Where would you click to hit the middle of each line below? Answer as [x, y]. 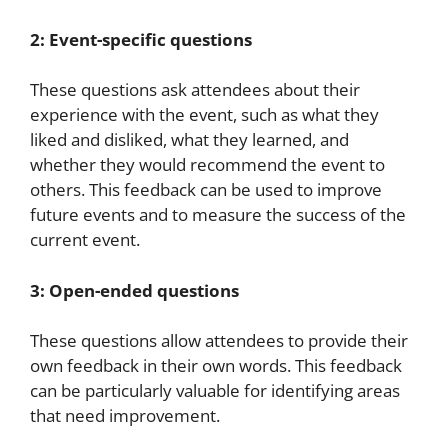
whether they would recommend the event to [207, 164]
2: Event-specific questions [141, 39]
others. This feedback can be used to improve [206, 189]
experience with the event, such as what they [204, 114]
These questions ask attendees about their [195, 89]
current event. [85, 239]
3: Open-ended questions [134, 290]
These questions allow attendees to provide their [219, 340]
